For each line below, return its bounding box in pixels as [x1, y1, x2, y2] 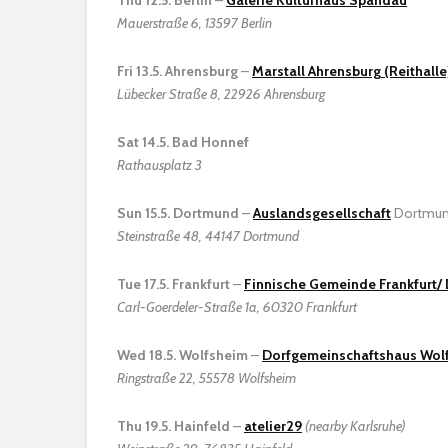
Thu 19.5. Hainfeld [117, 416, 230, 435]
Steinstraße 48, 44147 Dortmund [117, 226, 299, 245]
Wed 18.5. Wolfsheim [117, 345, 248, 364]
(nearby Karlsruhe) [305, 416, 406, 435]
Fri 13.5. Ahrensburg [117, 61, 238, 80]
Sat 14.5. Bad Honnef [117, 132, 249, 151]
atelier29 [244, 416, 302, 435]
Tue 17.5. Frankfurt [117, 274, 230, 293]
